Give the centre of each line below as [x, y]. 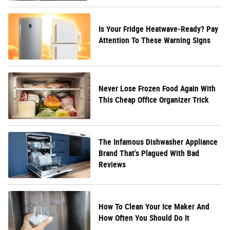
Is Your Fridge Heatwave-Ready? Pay [158, 29]
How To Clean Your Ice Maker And [154, 206]
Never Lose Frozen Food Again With [157, 88]
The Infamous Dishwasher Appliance [158, 142]
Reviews [112, 164]
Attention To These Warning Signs [155, 41]
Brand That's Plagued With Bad [149, 153]
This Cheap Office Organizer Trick [154, 100]
